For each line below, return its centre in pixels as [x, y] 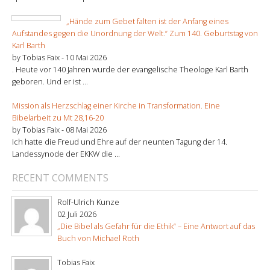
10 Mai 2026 [86, 57]
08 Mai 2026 [86, 130]
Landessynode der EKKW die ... [66, 154]
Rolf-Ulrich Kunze [88, 202]
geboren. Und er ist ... [50, 81]
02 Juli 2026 [77, 214]
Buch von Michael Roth [98, 238]
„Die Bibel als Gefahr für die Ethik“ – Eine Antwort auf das [156, 226]
